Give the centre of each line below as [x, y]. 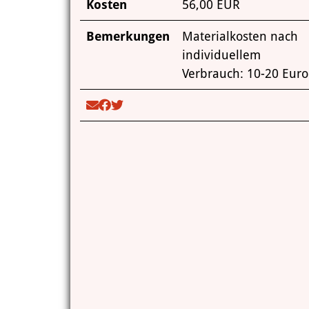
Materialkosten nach [240, 36]
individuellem [221, 55]
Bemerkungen [128, 36]
